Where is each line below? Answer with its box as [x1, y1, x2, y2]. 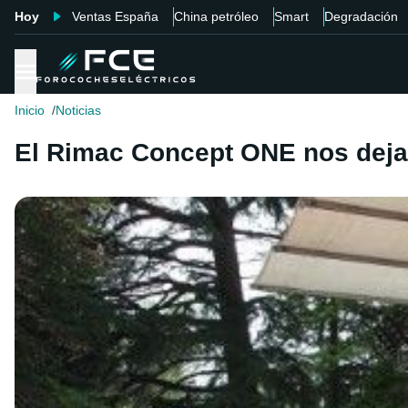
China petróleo [174, 9, 259, 24]
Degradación [324, 9, 398, 24]
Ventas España [72, 9, 158, 24]
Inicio [15, 103, 45, 118]
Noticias [56, 103, 101, 118]
